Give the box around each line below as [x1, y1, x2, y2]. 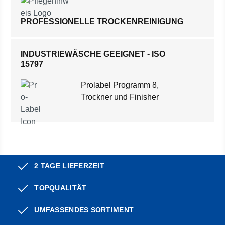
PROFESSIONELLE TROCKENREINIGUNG [21, 17, 183, 26]
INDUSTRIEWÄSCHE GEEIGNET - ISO [21, 50, 165, 58]
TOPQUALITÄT [32, 184, 87, 192]
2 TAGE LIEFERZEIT [32, 162, 105, 170]
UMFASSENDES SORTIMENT [32, 206, 134, 214]
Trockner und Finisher [81, 93, 159, 101]
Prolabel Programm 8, [81, 81, 159, 89]
